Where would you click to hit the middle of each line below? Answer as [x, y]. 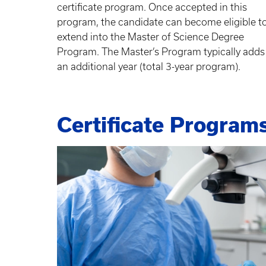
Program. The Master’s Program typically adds [161, 52]
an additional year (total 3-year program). [150, 67]
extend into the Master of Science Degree [151, 37]
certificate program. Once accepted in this [152, 7]
